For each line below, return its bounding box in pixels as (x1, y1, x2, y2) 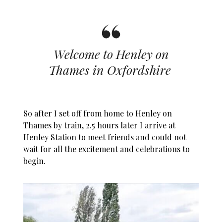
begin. (23, 155, 46, 166)
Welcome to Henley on (53, 45, 169, 62)
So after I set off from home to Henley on (23, 108, 172, 118)
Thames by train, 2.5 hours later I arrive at (23, 119, 176, 130)
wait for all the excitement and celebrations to (23, 143, 190, 154)
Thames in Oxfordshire (48, 61, 174, 78)
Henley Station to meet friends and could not (23, 131, 187, 142)
